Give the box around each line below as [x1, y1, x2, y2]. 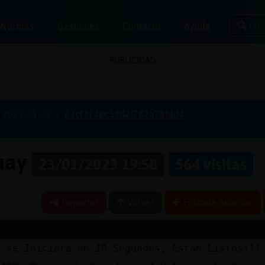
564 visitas [175, 155, 247, 173]
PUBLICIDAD [109, 56, 156, 65]
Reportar [59, 196, 99, 208]
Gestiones [57, 21, 99, 31]
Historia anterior [181, 196, 253, 208]
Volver [125, 196, 154, 208]
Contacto [122, 21, 161, 31]
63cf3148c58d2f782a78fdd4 [64, 109, 184, 119]
